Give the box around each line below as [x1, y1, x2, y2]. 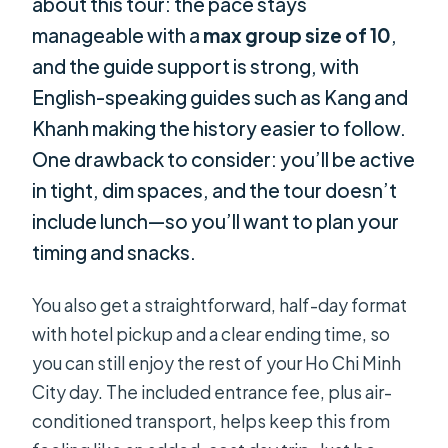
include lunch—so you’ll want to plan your [32, 209, 400, 234]
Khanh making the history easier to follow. [32, 116, 407, 141]
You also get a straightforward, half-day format [32, 293, 408, 316]
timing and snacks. [32, 240, 197, 265]
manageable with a [32, 23, 204, 48]
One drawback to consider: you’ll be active [32, 147, 416, 172]
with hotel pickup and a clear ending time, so [32, 322, 391, 345]
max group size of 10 [203, 23, 392, 48]
